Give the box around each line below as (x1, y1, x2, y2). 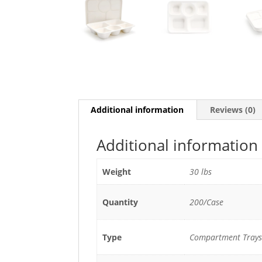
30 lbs (189, 166, 212, 177)
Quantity (102, 196, 138, 208)
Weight (102, 166, 131, 177)
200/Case (189, 196, 223, 208)
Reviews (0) (210, 104, 256, 115)
